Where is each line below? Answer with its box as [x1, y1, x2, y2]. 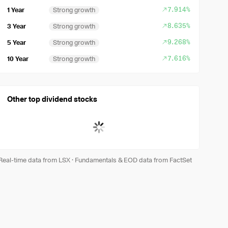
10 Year [7, 54, 29, 63]
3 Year [7, 22, 26, 31]
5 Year [7, 38, 26, 47]
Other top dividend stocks [7, 95, 98, 104]
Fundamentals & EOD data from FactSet [75, 156, 192, 164]
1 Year [7, 6, 25, 14]
